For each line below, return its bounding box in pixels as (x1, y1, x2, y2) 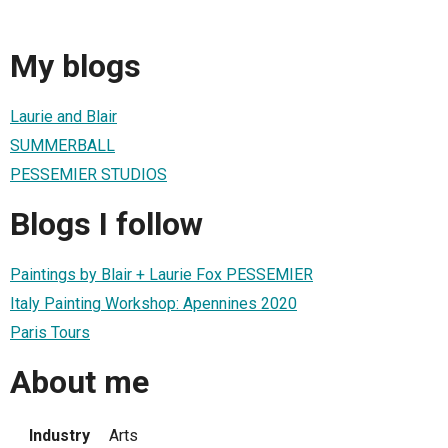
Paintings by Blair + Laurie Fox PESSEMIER (10, 264, 313, 284)
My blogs (10, 47, 141, 86)
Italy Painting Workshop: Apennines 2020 (10, 293, 297, 313)
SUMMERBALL (10, 135, 115, 155)
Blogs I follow (10, 205, 203, 244)
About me (10, 363, 149, 402)
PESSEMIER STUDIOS (10, 164, 167, 184)
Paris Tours (10, 322, 90, 342)
